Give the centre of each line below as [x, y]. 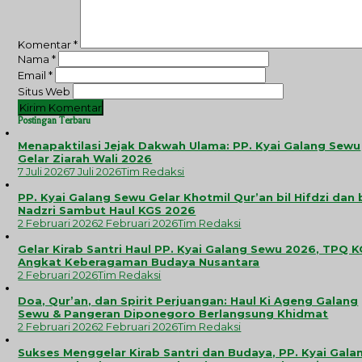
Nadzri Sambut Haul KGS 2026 [107, 210]
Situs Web [44, 91]
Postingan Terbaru [55, 121]
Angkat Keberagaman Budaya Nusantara [139, 262]
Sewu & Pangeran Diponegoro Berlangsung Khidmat [173, 314]
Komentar [46, 44]
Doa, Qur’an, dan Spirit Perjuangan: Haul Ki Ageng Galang [188, 301]
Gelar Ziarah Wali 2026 [85, 158]
